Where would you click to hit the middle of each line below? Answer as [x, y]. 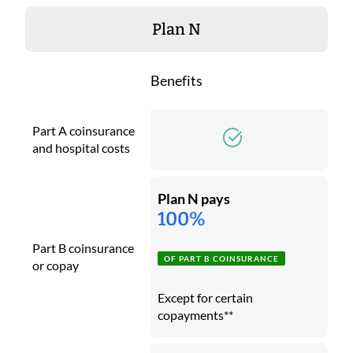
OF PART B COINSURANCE [221, 258]
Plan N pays [194, 198]
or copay [56, 265]
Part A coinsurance [84, 130]
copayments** [195, 314]
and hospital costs [81, 147]
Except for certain [205, 297]
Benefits [176, 80]
